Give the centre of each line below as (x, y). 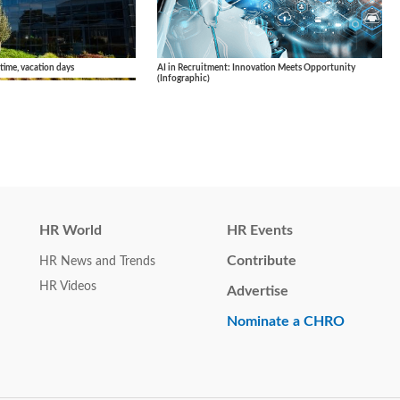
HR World (71, 230)
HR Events (260, 230)
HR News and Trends (97, 261)
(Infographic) (183, 79)
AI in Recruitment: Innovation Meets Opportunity (256, 68)
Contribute (262, 260)
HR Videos (68, 286)
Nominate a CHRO (286, 321)
